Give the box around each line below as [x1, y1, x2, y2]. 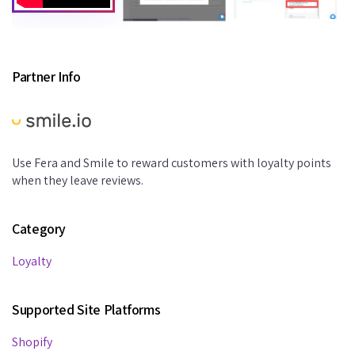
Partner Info [12, 67, 81, 86]
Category [12, 219, 67, 239]
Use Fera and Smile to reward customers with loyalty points [12, 155, 331, 172]
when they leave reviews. [12, 172, 143, 189]
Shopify [12, 334, 52, 351]
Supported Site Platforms [12, 300, 161, 319]
